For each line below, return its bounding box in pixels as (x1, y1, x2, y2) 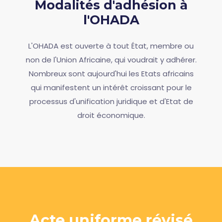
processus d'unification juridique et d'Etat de (29, 96, 193, 107)
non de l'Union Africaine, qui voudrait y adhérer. (25, 55, 197, 65)
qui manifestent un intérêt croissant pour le (30, 82, 192, 93)
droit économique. (77, 110, 145, 120)
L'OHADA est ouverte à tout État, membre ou (28, 41, 194, 51)
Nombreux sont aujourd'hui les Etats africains (28, 68, 194, 79)
